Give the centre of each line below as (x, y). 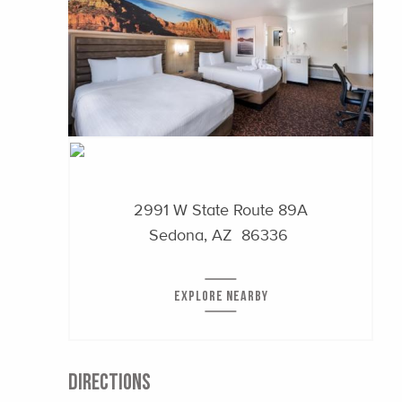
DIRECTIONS (109, 381)
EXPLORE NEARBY (221, 295)
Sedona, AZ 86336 (218, 235)
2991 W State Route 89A (221, 210)
